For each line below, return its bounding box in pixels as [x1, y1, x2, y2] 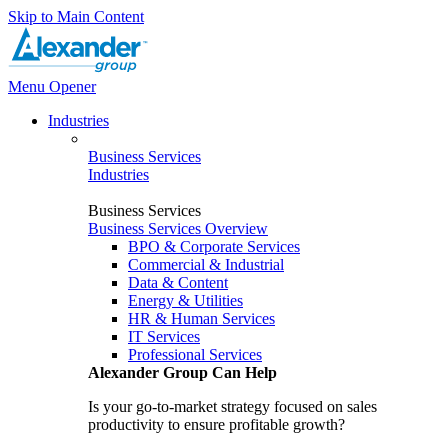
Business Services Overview [88, 220, 268, 237]
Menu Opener [8, 78, 96, 95]
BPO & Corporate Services [128, 238, 300, 255]
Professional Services [128, 346, 262, 363]
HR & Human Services [128, 310, 275, 327]
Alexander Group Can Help [88, 364, 277, 381]
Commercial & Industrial [128, 256, 284, 273]
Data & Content [128, 274, 228, 291]
